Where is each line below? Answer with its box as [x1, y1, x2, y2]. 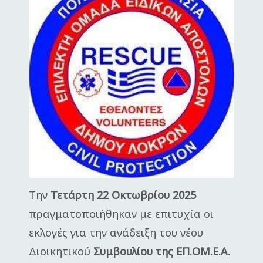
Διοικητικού [29, 244, 90, 258]
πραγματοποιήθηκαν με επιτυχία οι [29, 207, 214, 221]
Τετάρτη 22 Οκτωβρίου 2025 [50, 188, 196, 202]
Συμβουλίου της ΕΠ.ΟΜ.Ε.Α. [90, 244, 230, 258]
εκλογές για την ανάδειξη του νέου [29, 225, 203, 240]
